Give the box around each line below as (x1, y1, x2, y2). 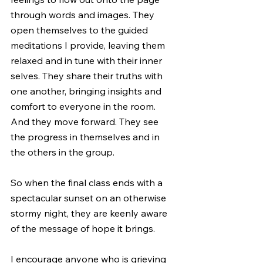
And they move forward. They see (11, 116, 161, 127)
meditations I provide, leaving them (11, 39, 167, 51)
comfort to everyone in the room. (11, 100, 158, 112)
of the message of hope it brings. (11, 222, 157, 234)
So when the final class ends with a (11, 177, 165, 188)
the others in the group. (11, 146, 114, 158)
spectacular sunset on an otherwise (11, 192, 168, 204)
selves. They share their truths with (11, 70, 165, 82)
